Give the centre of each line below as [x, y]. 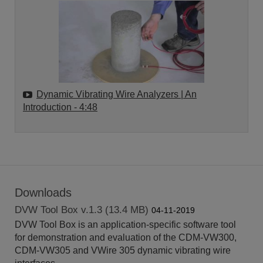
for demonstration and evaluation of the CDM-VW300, [126, 237]
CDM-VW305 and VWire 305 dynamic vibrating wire [123, 250]
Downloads [43, 192]
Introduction [48, 107]
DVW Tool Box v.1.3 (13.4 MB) [83, 210]
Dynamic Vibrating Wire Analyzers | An [117, 94]
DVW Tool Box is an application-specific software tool [125, 224]
